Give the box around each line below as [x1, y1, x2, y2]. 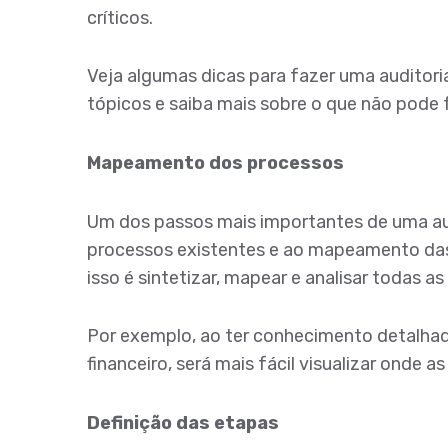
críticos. [87, 6, 153, 29]
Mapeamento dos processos [87, 151, 344, 174]
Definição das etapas [87, 411, 279, 434]
